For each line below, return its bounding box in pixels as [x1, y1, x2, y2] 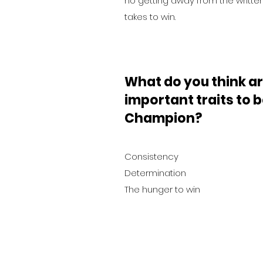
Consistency [124, 150, 181, 163]
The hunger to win [124, 183, 200, 195]
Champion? [124, 109, 202, 127]
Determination [124, 166, 188, 179]
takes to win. [124, 10, 176, 23]
